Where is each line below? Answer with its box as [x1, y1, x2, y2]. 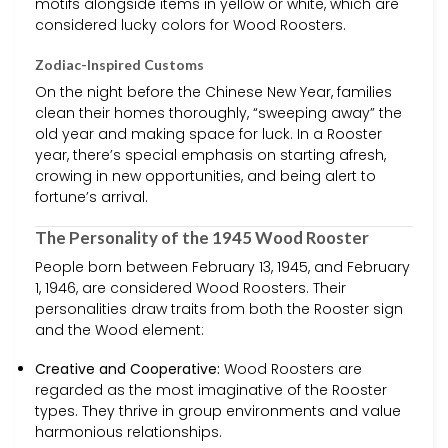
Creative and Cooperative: [35, 358, 220, 379]
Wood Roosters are [220, 358, 362, 379]
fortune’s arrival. [35, 187, 148, 208]
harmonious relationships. [35, 421, 222, 442]
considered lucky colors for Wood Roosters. [35, 14, 346, 35]
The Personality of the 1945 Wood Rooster [35, 227, 369, 249]
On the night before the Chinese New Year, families [35, 82, 392, 103]
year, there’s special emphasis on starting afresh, [35, 145, 386, 166]
